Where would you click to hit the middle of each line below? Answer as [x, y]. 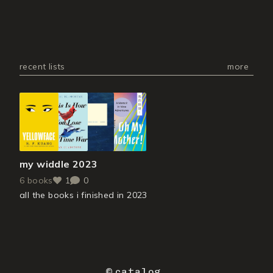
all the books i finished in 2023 [83, 195]
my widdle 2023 [59, 164]
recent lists [42, 66]
